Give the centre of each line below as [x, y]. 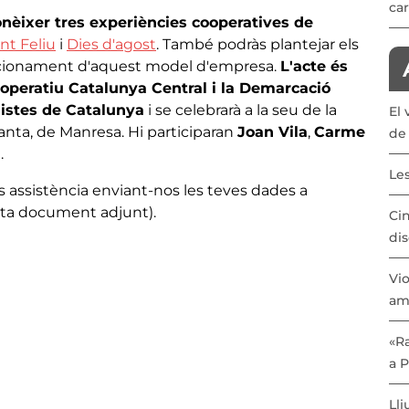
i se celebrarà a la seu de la [241, 110]
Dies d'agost [111, 44]
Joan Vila [273, 131]
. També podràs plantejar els [257, 44]
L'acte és [314, 66]
